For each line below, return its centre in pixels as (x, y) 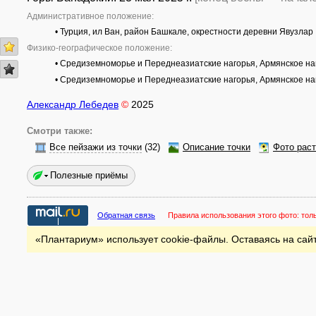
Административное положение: (90, 16)
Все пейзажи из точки (96, 147)
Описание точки (217, 147)
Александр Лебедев (73, 104)
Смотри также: (60, 131)
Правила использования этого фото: (235, 215)
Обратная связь (126, 215)
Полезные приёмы (89, 175)
